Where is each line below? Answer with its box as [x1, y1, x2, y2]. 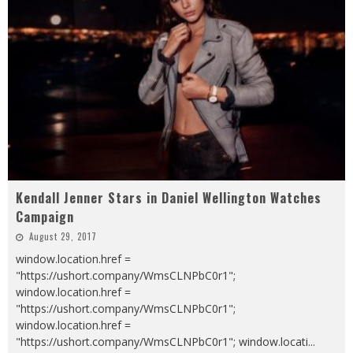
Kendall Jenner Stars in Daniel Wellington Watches [16, 188, 321, 207]
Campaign [16, 206, 74, 226]
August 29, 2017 [29, 229, 97, 243]
